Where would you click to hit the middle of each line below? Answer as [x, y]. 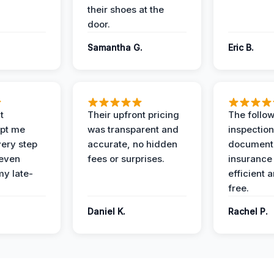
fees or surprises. [126, 159]
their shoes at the [126, 10]
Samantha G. [115, 48]
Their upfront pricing [133, 115]
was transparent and [133, 130]
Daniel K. [106, 212]
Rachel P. [248, 212]
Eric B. [241, 48]
